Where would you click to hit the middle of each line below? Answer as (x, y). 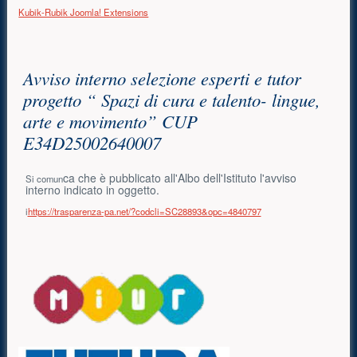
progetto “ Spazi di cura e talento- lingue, (172, 100)
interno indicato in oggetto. (92, 190)
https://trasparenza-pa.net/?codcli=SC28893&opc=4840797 (144, 211)
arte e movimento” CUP (111, 122)
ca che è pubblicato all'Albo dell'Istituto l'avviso (179, 178)
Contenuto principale (106, 62)
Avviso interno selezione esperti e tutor (163, 78)
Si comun (44, 179)
